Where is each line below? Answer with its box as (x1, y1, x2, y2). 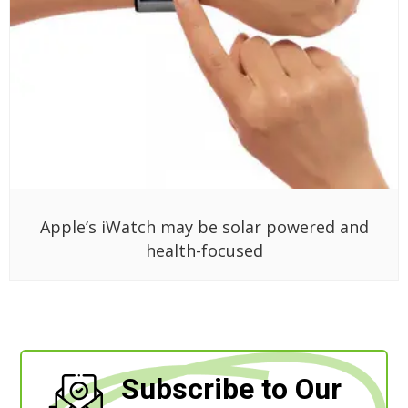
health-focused (145, 239, 263, 261)
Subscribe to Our (121, 371, 342, 406)
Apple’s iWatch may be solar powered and (39, 215, 369, 238)
